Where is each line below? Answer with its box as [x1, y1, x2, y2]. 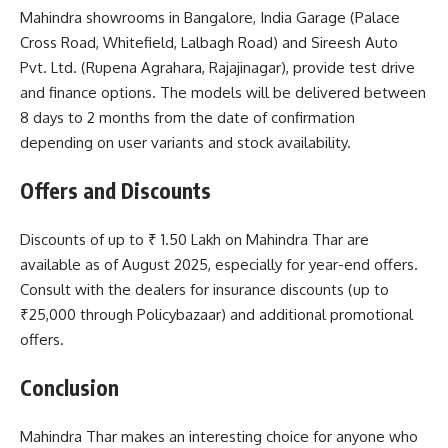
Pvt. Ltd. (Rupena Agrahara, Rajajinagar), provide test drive [20, 57, 415, 77]
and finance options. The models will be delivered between [20, 82, 426, 102]
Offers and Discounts [20, 177, 211, 205]
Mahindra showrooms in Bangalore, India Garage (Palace [20, 7, 400, 27]
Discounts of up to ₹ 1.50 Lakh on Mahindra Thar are [20, 229, 369, 249]
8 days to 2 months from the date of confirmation [20, 107, 355, 127]
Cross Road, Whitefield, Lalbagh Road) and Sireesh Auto [20, 32, 398, 52]
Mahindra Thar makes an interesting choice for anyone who [20, 426, 418, 446]
